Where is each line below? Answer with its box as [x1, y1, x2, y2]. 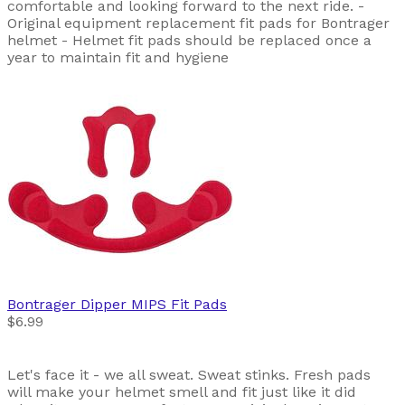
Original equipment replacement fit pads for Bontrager [7, 14, 390, 33]
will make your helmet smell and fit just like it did [7, 383, 356, 401]
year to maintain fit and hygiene [7, 49, 229, 67]
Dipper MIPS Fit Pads [80, 296, 227, 314]
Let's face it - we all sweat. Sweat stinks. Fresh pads [7, 366, 371, 384]
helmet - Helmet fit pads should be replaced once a [7, 32, 372, 50]
